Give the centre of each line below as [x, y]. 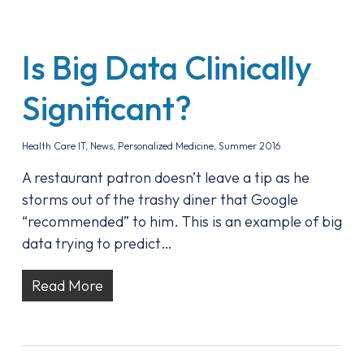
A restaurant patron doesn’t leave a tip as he [165, 178]
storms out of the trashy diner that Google [160, 199]
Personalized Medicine [165, 146]
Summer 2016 [249, 146]
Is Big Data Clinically [167, 67]
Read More [67, 286]
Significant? [106, 108]
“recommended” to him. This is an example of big [182, 221]
